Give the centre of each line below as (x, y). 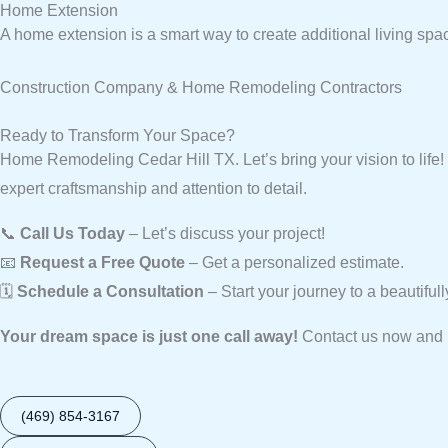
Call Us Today (72, 233)
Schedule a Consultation (110, 291)
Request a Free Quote (102, 262)
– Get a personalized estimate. (294, 262)
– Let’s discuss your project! (225, 233)
